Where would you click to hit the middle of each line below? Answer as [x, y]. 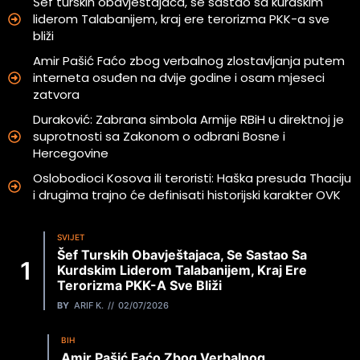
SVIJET [71, 237]
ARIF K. [89, 306]
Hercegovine [71, 153]
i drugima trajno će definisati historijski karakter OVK [187, 195]
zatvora [56, 95]
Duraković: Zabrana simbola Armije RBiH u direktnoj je [188, 120]
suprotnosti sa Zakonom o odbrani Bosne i [159, 137]
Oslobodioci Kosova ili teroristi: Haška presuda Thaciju [192, 178]
